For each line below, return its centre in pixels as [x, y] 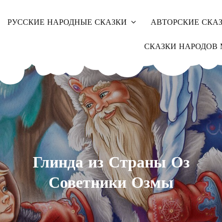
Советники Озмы [111, 182]
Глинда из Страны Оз [111, 162]
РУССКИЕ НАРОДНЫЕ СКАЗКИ [67, 22]
